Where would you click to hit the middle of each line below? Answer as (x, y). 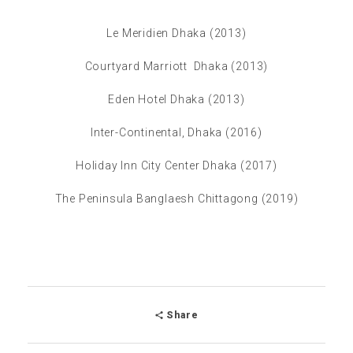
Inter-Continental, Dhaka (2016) (176, 132)
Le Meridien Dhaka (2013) (176, 33)
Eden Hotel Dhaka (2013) (176, 99)
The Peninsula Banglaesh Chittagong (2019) (176, 198)
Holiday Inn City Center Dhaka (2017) (176, 165)
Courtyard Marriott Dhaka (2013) (176, 66)
